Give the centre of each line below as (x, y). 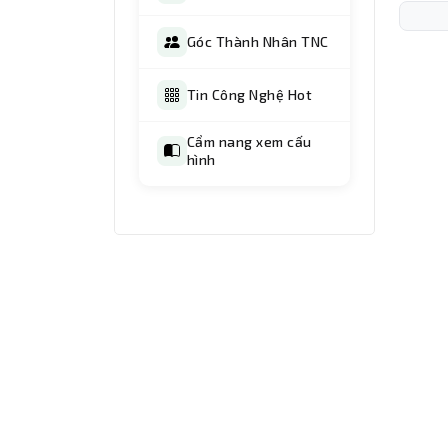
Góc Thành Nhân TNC (258, 42)
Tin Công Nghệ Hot (250, 95)
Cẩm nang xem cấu (249, 142)
